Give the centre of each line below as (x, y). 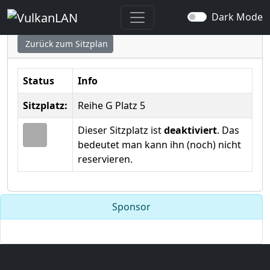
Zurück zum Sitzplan (65, 44)
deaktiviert (190, 130)
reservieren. (105, 159)
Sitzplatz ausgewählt (90, 14)
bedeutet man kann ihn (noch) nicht (159, 145)
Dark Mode (237, 17)
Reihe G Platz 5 (111, 105)
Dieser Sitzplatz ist (121, 130)
